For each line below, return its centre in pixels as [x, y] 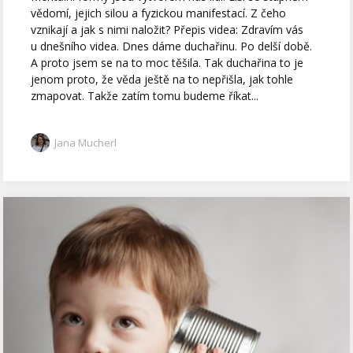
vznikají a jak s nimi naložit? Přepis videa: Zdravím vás [167, 30]
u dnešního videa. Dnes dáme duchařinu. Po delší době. [172, 46]
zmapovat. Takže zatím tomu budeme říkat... [145, 96]
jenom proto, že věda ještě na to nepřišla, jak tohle [162, 80]
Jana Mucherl [86, 143]
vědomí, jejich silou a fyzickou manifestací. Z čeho [159, 13]
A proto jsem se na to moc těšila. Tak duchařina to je [167, 63]
